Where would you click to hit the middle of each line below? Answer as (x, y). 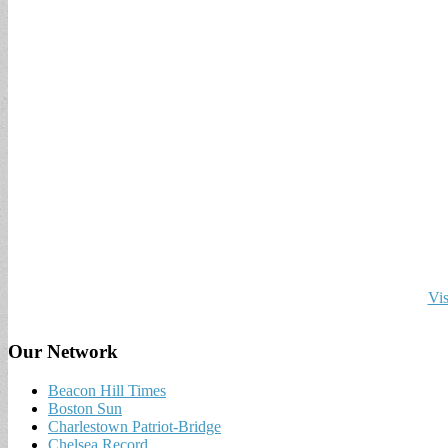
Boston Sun (85, 409)
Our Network (63, 352)
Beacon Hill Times (107, 391)
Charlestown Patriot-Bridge (134, 427)
